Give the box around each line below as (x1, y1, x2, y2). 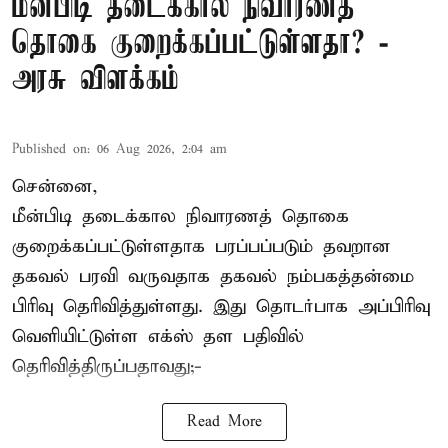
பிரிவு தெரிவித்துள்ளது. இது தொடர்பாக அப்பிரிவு (12, 294, 430, 318)
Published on (12, 140, 87, 158)
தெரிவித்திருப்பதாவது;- (12, 354, 202, 378)
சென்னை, (12, 174, 98, 198)
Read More (186, 412, 262, 431)
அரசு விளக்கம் (12, 62, 179, 98)
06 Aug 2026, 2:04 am (97, 140, 227, 158)
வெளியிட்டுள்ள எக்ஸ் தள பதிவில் (12, 324, 304, 348)
